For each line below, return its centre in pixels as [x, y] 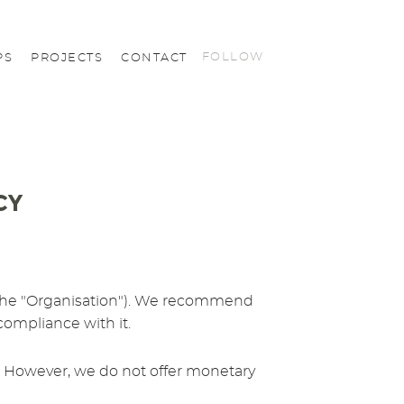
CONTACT [154, 58]
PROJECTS [67, 58]
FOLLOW [233, 57]
